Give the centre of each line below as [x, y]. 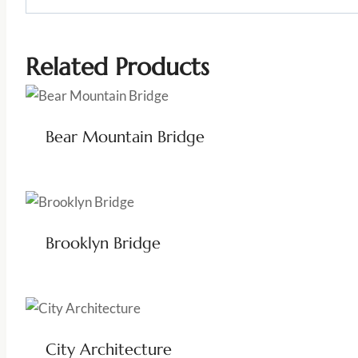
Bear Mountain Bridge [125, 137]
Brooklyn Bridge [103, 243]
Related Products [117, 66]
